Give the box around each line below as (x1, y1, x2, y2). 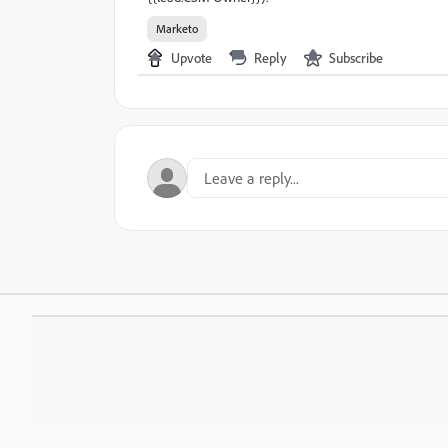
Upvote (171, 49, 212, 66)
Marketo (156, 21, 198, 36)
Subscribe (329, 49, 383, 66)
